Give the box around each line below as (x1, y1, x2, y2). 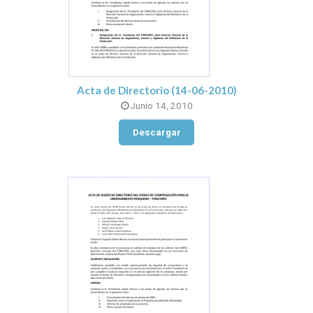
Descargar (132, 126, 181, 138)
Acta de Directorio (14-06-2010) (76, 84, 237, 97)
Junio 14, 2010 (128, 101, 193, 112)
